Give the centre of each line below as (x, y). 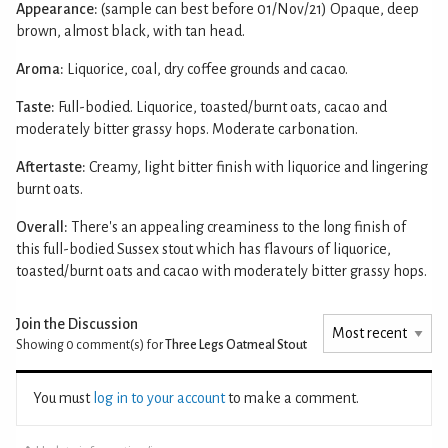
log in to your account (159, 397)
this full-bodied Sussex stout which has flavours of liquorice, (203, 248)
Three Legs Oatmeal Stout (236, 344)
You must (63, 397)
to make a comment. (292, 397)
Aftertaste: (51, 166)
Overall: (42, 226)
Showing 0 (45, 344)
